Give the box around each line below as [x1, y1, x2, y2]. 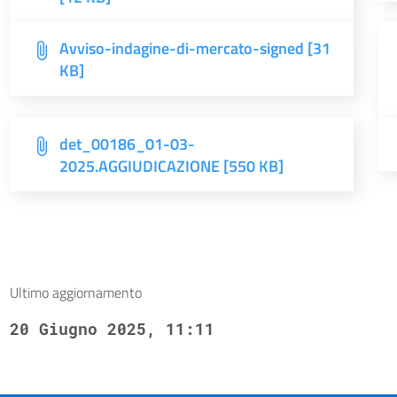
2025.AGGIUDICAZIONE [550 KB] [58, 154, 284, 178]
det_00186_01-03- [58, 132, 195, 156]
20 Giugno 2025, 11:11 [9, 318, 214, 339]
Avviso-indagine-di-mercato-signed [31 [58, 36, 331, 60]
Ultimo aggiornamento [9, 282, 142, 303]
